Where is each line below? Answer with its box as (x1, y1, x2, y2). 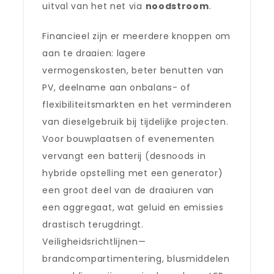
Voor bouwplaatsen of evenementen (42, 133, 215, 145)
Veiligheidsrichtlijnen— (42, 235, 146, 248)
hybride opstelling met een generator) (42, 167, 223, 179)
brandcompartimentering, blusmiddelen (42, 253, 230, 265)
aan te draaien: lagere (42, 47, 146, 59)
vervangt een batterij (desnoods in (42, 150, 206, 162)
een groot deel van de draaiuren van (42, 184, 214, 196)
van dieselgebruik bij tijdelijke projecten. (42, 116, 229, 128)
